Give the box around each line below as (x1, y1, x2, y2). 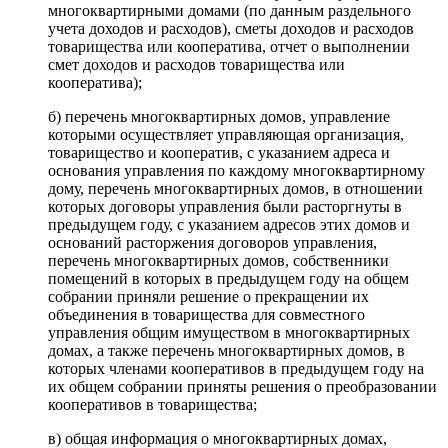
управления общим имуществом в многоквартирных (48, 323, 410, 341)
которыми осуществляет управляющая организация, (48, 125, 404, 143)
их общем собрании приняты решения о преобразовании (48, 377, 437, 395)
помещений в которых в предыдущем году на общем (48, 269, 409, 287)
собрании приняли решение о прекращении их (48, 287, 369, 305)
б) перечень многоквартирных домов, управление (48, 107, 390, 125)
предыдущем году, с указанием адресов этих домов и (48, 215, 410, 233)
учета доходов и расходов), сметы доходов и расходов (48, 19, 414, 37)
